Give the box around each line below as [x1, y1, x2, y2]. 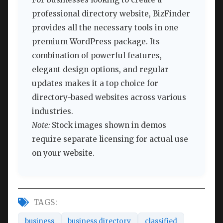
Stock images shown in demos [50, 120, 166, 130]
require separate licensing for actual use [32, 134, 188, 144]
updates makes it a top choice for [32, 78, 158, 88]
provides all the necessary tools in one [32, 22, 178, 32]
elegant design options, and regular [32, 64, 169, 74]
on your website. [32, 148, 95, 158]
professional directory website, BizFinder [32, 8, 190, 18]
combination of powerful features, [32, 50, 162, 60]
